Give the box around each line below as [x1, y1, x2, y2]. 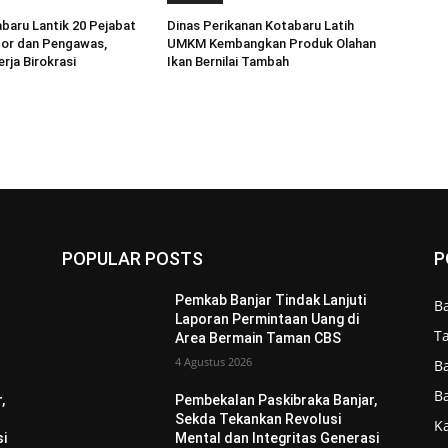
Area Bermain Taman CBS [175, 330, 342, 347]
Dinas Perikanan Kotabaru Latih [167, 18, 355, 34]
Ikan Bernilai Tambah [167, 54, 290, 70]
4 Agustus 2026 [175, 354, 253, 370]
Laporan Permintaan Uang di [175, 311, 360, 328]
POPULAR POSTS [62, 248, 203, 270]
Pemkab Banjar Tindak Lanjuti [175, 292, 367, 309]
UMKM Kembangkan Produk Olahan [167, 36, 377, 52]
